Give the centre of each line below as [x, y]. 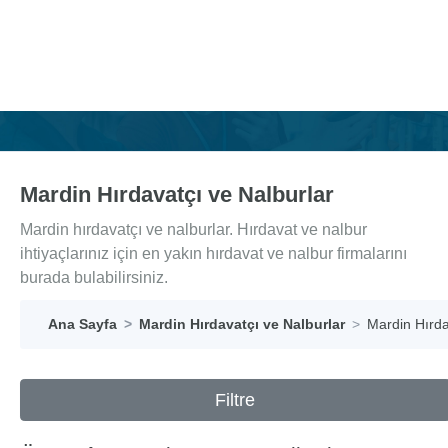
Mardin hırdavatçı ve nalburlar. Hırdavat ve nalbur [193, 229]
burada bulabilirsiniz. [94, 277]
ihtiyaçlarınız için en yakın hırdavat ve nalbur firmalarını [213, 253]
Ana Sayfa [82, 324]
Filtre [235, 400]
